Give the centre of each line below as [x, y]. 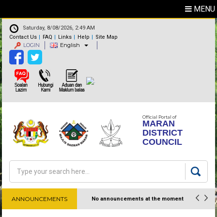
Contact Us [23, 37]
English [70, 45]
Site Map [107, 37]
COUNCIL [163, 142]
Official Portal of [160, 117]
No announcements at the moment [138, 199]
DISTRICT [163, 133]
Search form [42, 178]
